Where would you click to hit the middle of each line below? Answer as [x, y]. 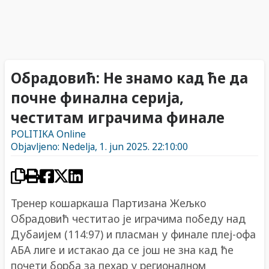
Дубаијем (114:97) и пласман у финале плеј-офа [133, 234]
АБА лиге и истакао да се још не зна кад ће [122, 249]
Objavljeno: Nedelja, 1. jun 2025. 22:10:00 [99, 147]
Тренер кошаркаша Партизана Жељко [108, 203]
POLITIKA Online [48, 134]
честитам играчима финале [118, 117]
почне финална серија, [97, 97]
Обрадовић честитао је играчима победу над [128, 218]
